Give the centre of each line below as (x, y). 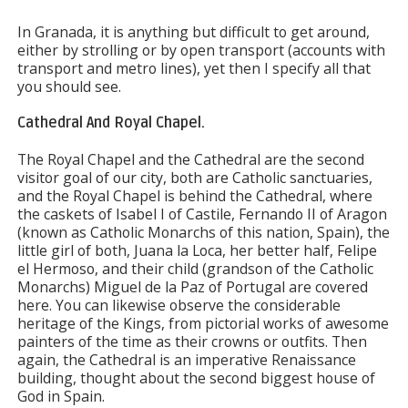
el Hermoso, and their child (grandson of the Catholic (195, 269)
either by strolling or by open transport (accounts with (201, 50)
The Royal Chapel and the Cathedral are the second (190, 159)
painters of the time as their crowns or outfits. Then (192, 342)
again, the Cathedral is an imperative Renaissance (186, 360)
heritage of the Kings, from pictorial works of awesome (203, 323)
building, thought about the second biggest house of (196, 378)
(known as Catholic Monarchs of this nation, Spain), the (203, 232)
